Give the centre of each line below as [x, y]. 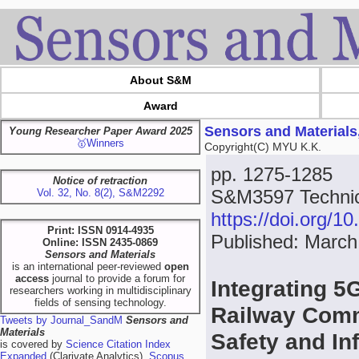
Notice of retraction [100, 181]
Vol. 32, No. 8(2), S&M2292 [100, 193]
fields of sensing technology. [100, 303]
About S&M [160, 80]
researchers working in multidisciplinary [100, 290]
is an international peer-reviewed [88, 266]
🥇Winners [100, 143]
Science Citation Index [118, 344]
